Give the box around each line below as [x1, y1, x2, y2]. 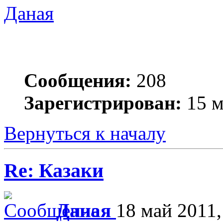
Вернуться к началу [4, 122, 166, 144]
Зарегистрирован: [24, 92, 182, 113]
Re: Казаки [4, 159, 104, 182]
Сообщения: [24, 69, 131, 91]
